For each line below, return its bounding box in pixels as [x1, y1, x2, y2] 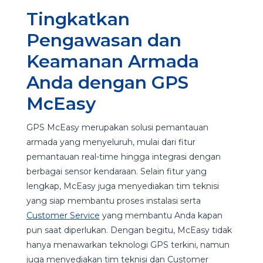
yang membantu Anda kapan [99, 210, 222, 221]
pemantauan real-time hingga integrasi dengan [26, 151, 221, 162]
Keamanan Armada [26, 50, 199, 72]
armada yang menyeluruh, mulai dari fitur [26, 136, 195, 147]
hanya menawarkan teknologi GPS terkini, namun [26, 239, 230, 250]
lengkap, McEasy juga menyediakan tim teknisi [26, 180, 219, 191]
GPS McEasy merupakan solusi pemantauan [26, 122, 208, 133]
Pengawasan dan [26, 29, 181, 51]
